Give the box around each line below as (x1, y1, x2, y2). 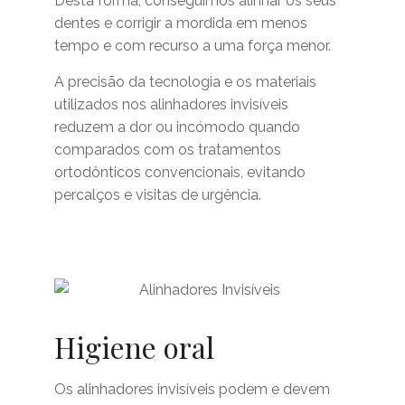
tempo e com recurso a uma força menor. (54, 37, 331, 54)
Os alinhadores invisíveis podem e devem (54, 381, 330, 399)
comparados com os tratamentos (54, 141, 281, 158)
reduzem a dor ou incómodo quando (54, 118, 300, 136)
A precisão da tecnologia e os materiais (54, 73, 316, 90)
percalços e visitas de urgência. (54, 186, 261, 203)
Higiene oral (54, 327, 214, 367)
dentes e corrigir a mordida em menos (54, 14, 307, 32)
